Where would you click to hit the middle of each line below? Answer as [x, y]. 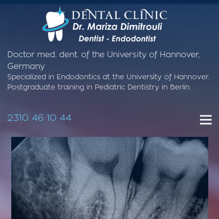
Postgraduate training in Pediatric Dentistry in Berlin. [99, 88]
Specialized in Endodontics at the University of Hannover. [108, 77]
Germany [26, 66]
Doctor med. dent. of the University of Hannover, [104, 55]
